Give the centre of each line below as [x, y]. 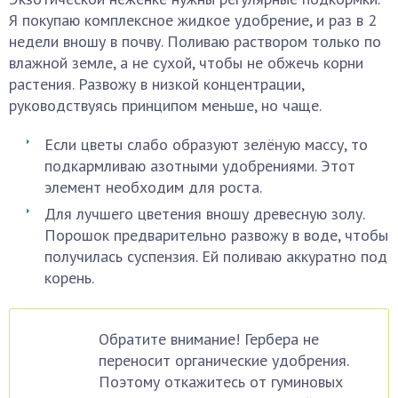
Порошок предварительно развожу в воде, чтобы [216, 235]
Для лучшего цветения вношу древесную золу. [204, 214]
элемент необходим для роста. [153, 187]
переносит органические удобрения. [223, 360]
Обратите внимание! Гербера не [209, 339]
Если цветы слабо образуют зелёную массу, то [206, 144]
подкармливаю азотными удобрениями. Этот [200, 166]
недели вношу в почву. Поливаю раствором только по [195, 41]
